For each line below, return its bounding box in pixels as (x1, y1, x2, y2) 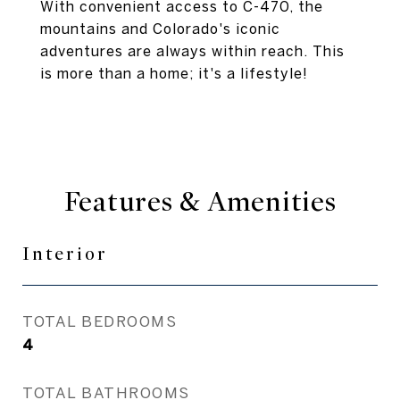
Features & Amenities (63, 185, 337, 219)
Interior (22, 243, 108, 265)
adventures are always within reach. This (40, 43, 345, 59)
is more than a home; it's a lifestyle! (40, 65, 308, 81)
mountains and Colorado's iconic (40, 21, 280, 37)
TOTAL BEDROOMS (22, 312, 177, 329)
